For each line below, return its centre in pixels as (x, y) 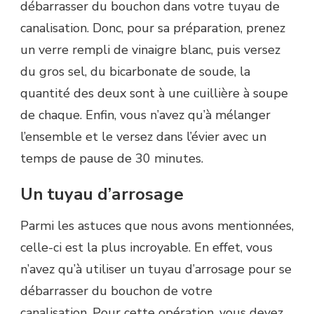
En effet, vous (232, 248)
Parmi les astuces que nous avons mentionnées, (157, 226)
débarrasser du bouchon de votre (116, 291)
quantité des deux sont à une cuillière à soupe (154, 93)
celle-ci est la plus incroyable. (105, 248)
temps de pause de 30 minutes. (112, 158)
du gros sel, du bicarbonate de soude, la (135, 71)
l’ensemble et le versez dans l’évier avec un (143, 136)
